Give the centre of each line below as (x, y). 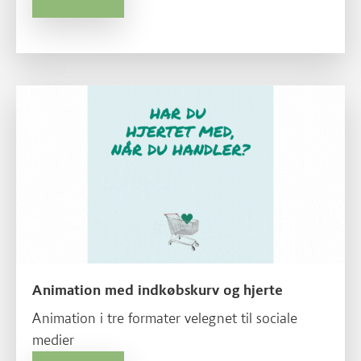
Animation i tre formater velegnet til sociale (165, 318)
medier (53, 340)
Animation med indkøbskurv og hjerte (158, 290)
